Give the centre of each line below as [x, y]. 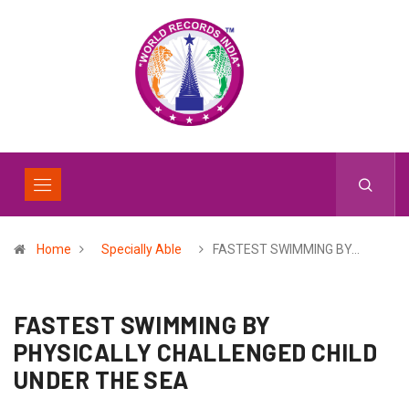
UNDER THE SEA [101, 379]
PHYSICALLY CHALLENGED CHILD [196, 352]
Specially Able [142, 249]
